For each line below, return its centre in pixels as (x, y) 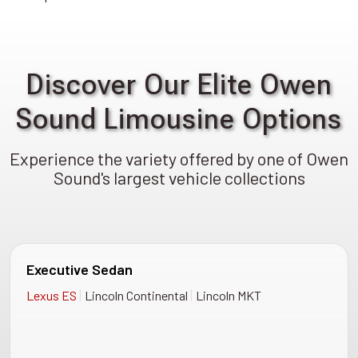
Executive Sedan (80, 270)
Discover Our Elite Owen (179, 85)
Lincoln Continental (137, 296)
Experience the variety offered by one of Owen (179, 159)
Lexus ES (53, 296)
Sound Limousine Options (179, 119)
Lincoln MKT (229, 296)
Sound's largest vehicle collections (179, 178)
